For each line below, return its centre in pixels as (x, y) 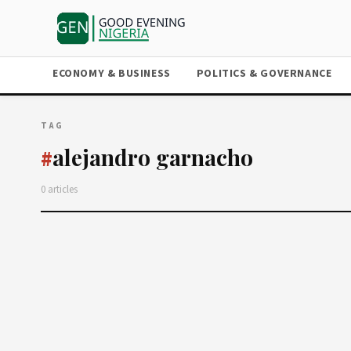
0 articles (59, 190)
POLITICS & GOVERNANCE (264, 74)
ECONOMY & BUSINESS (112, 74)
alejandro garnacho (153, 157)
